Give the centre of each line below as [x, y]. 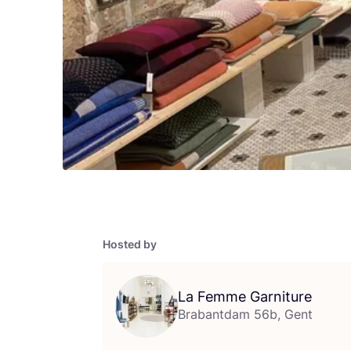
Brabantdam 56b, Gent [245, 314]
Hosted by [130, 244]
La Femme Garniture [245, 296]
